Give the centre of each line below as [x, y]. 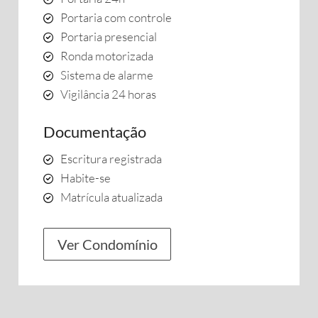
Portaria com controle [116, 17]
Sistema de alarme [107, 75]
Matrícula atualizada [111, 197]
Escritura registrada [111, 159]
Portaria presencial [109, 37]
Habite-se [86, 178]
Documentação [95, 132]
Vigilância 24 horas [108, 94]
